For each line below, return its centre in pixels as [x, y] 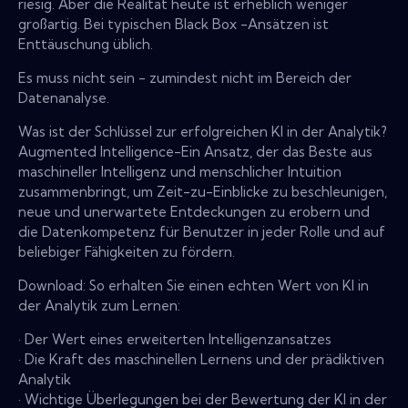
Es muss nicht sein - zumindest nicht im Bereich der [185, 77]
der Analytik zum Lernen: [99, 305]
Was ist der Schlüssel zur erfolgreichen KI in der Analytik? [203, 131]
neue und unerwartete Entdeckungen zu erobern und [194, 211]
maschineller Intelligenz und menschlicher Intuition [180, 171]
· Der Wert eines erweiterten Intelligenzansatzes [175, 339]
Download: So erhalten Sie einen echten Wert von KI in [194, 285]
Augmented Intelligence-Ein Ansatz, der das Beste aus [195, 151]
